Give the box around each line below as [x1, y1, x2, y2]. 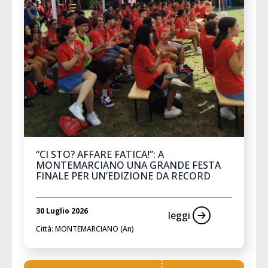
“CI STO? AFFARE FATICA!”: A [36, 147, 164, 161]
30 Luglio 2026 [36, 205, 88, 216]
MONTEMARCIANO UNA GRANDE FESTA [36, 158, 221, 172]
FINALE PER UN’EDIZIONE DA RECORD [36, 169, 211, 182]
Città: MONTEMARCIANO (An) [36, 223, 134, 234]
